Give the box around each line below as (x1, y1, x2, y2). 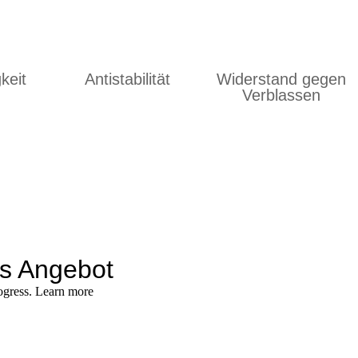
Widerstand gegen (216, 70, 346, 89)
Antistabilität (85, 70, 171, 89)
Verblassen (241, 86, 320, 105)
